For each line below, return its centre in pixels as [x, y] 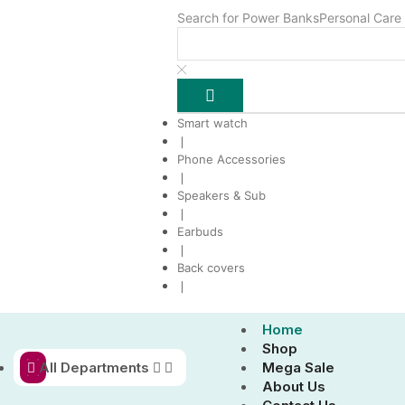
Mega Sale [298, 367]
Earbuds [200, 231]
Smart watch [212, 122]
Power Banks [281, 18]
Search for [210, 18]
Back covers [211, 267]
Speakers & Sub [221, 195]
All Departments [94, 367]
